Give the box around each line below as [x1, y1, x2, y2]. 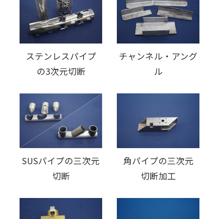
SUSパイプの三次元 [22, 154, 100, 167]
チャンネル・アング [119, 49, 197, 62]
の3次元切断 [36, 65, 86, 77]
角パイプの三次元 [123, 154, 194, 167]
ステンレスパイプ [25, 49, 96, 62]
